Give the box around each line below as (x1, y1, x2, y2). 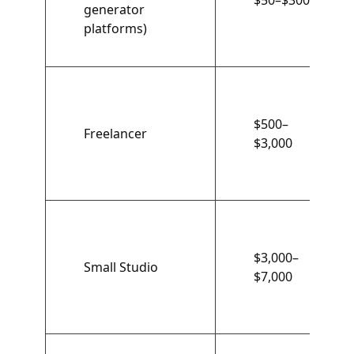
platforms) (83, 20, 147, 37)
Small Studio (83, 258, 158, 276)
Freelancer (83, 125, 147, 142)
